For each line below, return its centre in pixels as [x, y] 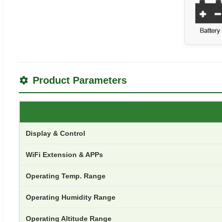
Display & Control [55, 134]
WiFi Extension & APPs [64, 155]
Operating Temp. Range [66, 176]
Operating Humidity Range [71, 197]
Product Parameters [80, 81]
